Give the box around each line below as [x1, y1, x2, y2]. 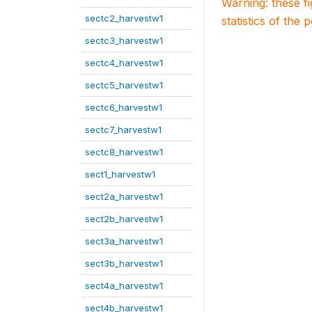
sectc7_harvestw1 [85, 124, 162, 135]
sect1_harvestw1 [85, 169, 155, 180]
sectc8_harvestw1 [85, 146, 163, 157]
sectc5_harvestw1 [85, 79, 163, 91]
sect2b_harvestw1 [85, 213, 163, 224]
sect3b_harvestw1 [85, 258, 163, 269]
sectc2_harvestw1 [85, 13, 163, 24]
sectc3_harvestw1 [85, 35, 163, 46]
